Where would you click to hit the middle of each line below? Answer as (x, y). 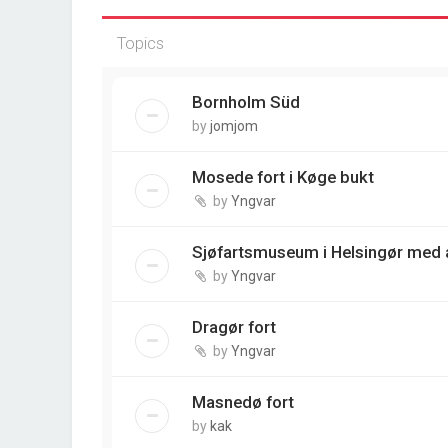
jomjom (234, 126)
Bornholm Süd (246, 102)
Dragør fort (234, 327)
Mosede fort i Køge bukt (283, 177)
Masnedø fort (243, 402)
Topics (140, 43)
